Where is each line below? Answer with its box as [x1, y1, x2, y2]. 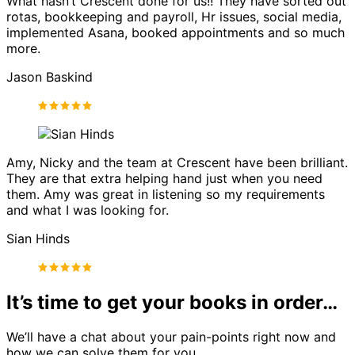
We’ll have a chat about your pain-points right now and [6, 329, 336, 345]
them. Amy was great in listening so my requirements [6, 185, 325, 202]
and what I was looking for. [6, 201, 169, 218]
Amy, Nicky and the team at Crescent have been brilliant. [6, 154, 348, 170]
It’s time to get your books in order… [6, 290, 338, 314]
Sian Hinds [6, 230, 70, 246]
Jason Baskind [6, 68, 93, 85]
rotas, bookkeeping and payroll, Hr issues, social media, [6, 8, 342, 25]
